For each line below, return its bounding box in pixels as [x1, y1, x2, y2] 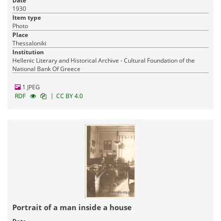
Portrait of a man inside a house [12, 202, 132, 212]
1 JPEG [21, 82, 40, 91]
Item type [12, 13, 41, 22]
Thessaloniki [12, 38, 46, 47]
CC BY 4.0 [56, 91, 83, 100]
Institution [12, 47, 44, 56]
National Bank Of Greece [12, 64, 80, 73]
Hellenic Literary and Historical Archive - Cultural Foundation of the [12, 56, 195, 65]
